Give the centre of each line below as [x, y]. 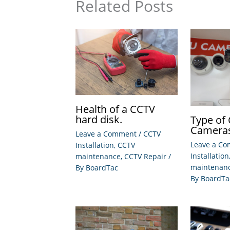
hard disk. [99, 120]
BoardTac [102, 168]
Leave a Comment [106, 134]
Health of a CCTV [115, 109]
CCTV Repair [145, 157]
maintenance [98, 157]
